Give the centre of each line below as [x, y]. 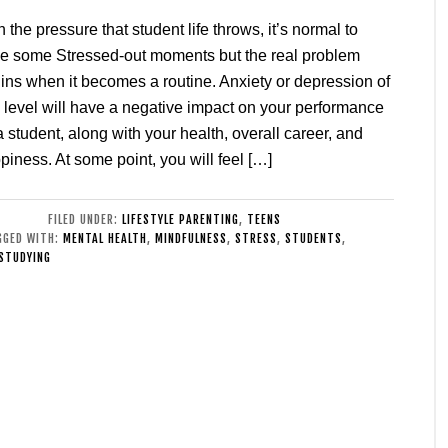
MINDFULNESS [191, 238]
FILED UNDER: [84, 219]
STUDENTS [313, 238]
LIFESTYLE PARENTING [180, 219]
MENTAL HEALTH [105, 238]
